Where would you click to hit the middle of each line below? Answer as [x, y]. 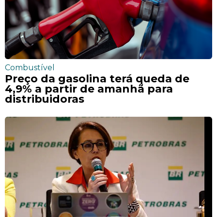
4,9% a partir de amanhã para [89, 89]
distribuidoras [45, 99]
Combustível [30, 67]
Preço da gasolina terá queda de [97, 79]
